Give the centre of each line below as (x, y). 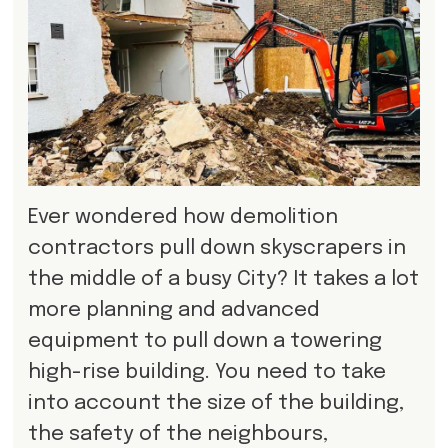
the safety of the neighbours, (177, 434)
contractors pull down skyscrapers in (216, 248)
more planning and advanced (173, 310)
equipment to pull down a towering (204, 341)
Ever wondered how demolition (182, 217)
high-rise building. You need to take (206, 372)
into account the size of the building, (215, 403)
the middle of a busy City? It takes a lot (223, 279)
